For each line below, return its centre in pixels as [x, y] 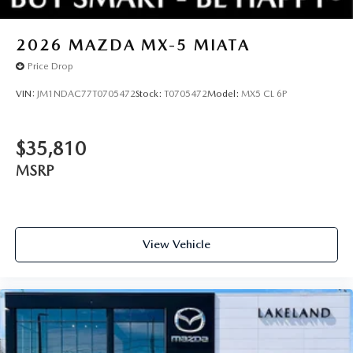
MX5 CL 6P [264, 94]
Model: [224, 94]
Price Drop [50, 67]
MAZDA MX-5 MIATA [159, 45]
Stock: [150, 94]
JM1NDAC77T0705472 [86, 94]
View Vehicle [176, 245]
